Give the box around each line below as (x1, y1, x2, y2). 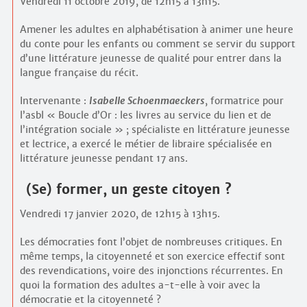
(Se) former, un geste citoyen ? (26, 181, 232, 198)
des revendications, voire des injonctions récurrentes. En (19, 264, 283, 277)
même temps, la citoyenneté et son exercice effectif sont (19, 249, 285, 262)
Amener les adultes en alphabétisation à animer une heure (19, 23, 293, 36)
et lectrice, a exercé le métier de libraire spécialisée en (19, 138, 272, 151)
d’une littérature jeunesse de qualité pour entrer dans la (19, 52, 282, 65)
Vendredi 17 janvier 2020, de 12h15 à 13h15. (19, 207, 220, 220)
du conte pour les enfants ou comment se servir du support (19, 38, 295, 51)
